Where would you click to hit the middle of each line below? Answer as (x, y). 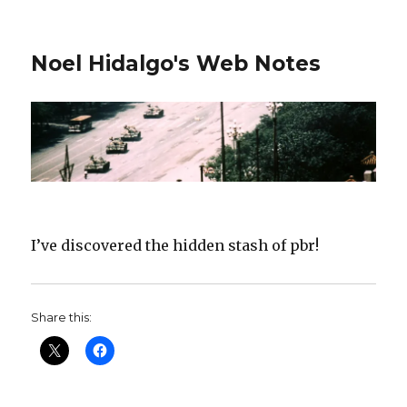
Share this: (62, 318)
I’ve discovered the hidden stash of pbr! (175, 246)
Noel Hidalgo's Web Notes (176, 64)
